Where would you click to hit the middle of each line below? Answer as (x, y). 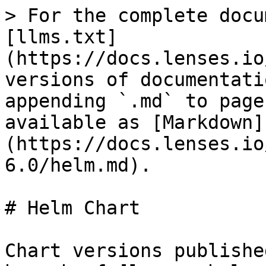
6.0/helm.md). (78, 165)
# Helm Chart (72, 208)
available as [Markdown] (134, 122)
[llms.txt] (61, 37)
